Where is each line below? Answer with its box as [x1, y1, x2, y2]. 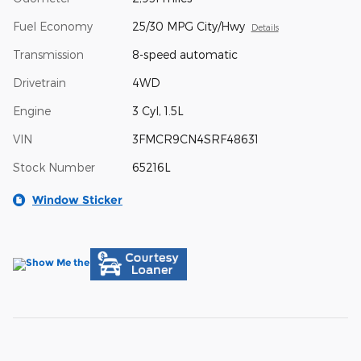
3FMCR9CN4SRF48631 [131, 132, 259, 147]
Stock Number [13, 160, 95, 175]
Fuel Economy [13, 19, 93, 34]
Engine [13, 104, 51, 118]
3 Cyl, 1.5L [131, 104, 184, 118]
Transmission [13, 48, 84, 62]
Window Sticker [32, 193, 122, 208]
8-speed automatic [131, 48, 238, 62]
